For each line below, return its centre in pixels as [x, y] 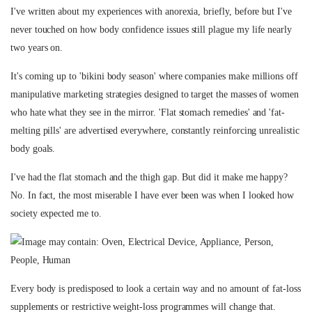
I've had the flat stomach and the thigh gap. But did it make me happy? [149, 177]
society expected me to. [56, 213]
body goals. [33, 149]
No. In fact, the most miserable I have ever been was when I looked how [153, 195]
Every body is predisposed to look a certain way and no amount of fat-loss [156, 289]
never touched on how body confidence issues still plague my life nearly [151, 30]
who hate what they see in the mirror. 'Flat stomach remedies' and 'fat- [148, 112]
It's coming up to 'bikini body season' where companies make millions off [154, 76]
